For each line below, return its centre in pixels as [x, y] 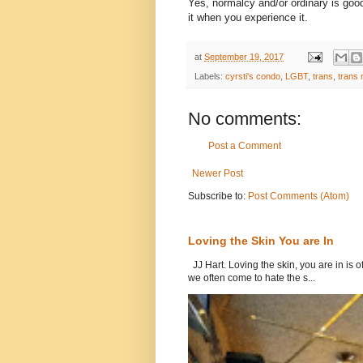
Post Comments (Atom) [299, 196]
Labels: [210, 77]
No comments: [245, 119]
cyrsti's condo [253, 77]
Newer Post [218, 174]
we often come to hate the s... [252, 278]
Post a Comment [245, 146]
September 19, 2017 [244, 56]
